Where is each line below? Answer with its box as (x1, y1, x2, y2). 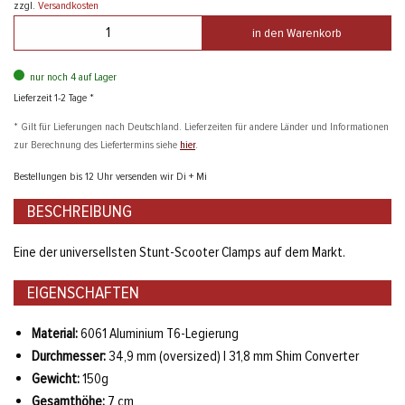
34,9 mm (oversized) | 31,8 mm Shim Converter (106, 347, 359, 366)
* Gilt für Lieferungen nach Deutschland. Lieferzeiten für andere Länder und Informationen (14, 118, 389, 134)
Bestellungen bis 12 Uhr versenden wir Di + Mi (14, 168, 207, 184)
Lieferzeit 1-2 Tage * (14, 89, 94, 105)
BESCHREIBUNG (27, 200, 132, 222)
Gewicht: (32, 370, 80, 389)
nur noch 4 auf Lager (30, 69, 117, 84)
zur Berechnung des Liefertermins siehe (14, 137, 180, 152)
